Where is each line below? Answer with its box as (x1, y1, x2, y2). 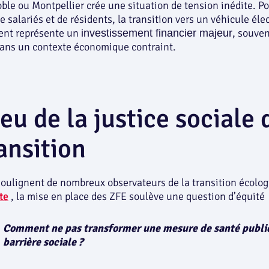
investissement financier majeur (81, 27, 232, 40)
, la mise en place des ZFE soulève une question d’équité (8, 190, 265, 204)
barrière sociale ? (3, 235, 83, 249)
